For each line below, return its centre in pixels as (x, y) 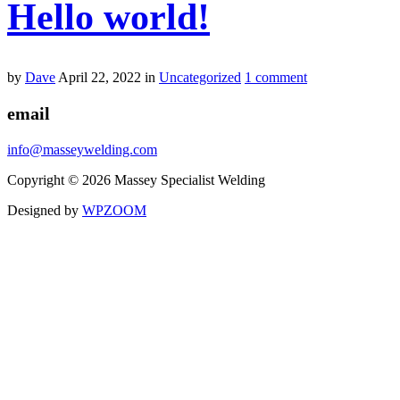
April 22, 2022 (100, 78)
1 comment (276, 78)
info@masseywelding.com (82, 150)
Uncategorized (200, 78)
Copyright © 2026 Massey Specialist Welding (136, 180)
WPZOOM (114, 211)
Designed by (45, 211)
